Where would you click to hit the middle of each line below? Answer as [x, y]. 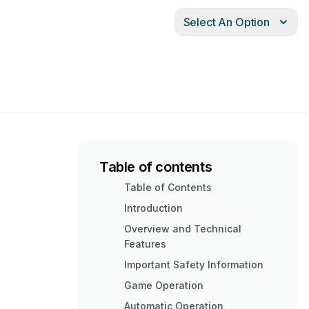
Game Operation [164, 285]
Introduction [153, 208]
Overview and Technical [183, 229]
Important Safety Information [194, 265]
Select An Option [226, 22]
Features [145, 244]
